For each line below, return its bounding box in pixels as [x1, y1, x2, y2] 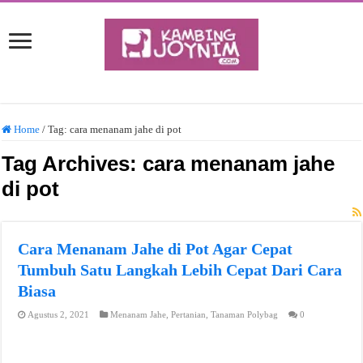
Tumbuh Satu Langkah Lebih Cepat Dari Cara [18, 260, 343, 279]
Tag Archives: [2, 151, 143, 176]
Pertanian [171, 309, 207, 319]
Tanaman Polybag [211, 309, 279, 319]
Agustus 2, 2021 [28, 309, 90, 319]
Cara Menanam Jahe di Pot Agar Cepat [18, 239, 293, 258]
